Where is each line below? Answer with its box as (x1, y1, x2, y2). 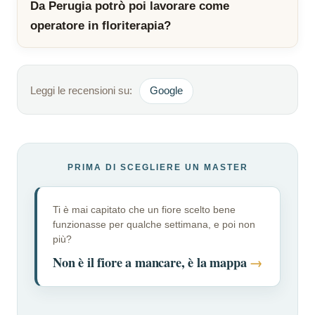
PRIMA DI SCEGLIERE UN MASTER (67, 162, 248, 173)
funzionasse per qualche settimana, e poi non (53, 219, 255, 231)
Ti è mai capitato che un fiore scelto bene (53, 204, 236, 216)
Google (150, 85, 183, 97)
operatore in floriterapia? (30, 19, 171, 33)
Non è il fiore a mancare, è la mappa (53, 252, 250, 272)
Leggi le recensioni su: (30, 85, 132, 97)
